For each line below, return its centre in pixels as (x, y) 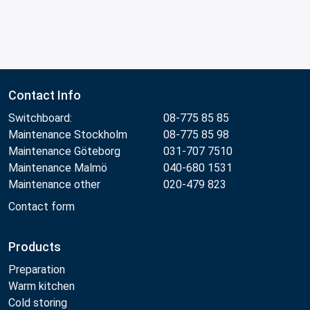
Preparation (37, 269)
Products (35, 246)
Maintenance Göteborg (64, 151)
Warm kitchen (43, 286)
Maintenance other (54, 184)
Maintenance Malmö (58, 167)
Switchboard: (40, 118)
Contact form (42, 206)
